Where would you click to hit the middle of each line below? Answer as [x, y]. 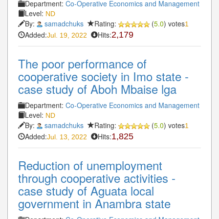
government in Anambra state [94, 203]
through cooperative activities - [97, 177]
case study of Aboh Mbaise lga [97, 88]
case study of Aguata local [86, 190]
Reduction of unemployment [90, 165]
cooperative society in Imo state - [103, 76]
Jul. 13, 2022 [67, 137]
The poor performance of [82, 63]
